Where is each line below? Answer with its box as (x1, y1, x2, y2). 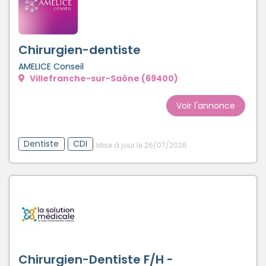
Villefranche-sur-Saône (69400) (28, 72, 178, 84)
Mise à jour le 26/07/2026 (96, 140, 187, 151)
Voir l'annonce (176, 99, 235, 112)
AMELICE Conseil (18, 60, 84, 72)
